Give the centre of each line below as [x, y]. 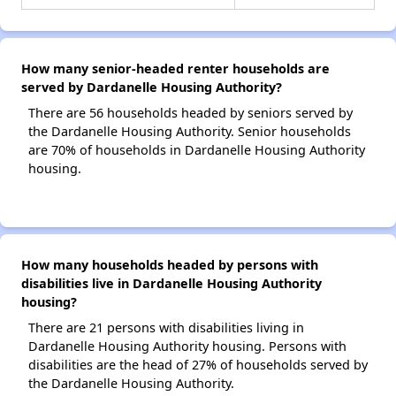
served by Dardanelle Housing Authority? [152, 88]
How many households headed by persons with [170, 265]
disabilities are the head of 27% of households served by [198, 365]
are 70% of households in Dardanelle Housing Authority [197, 150]
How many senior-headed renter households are [175, 69]
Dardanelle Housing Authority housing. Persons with [187, 346]
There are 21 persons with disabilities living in [166, 328]
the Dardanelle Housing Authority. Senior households [190, 132]
